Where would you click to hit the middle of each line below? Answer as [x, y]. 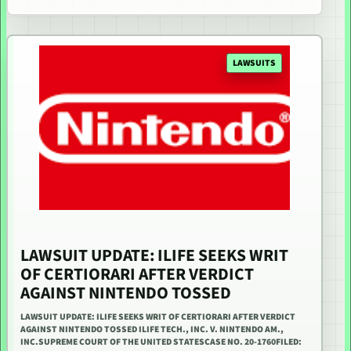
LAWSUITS [254, 63]
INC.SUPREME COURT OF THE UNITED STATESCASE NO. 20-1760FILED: [161, 342]
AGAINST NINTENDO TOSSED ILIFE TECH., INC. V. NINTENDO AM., [152, 330]
